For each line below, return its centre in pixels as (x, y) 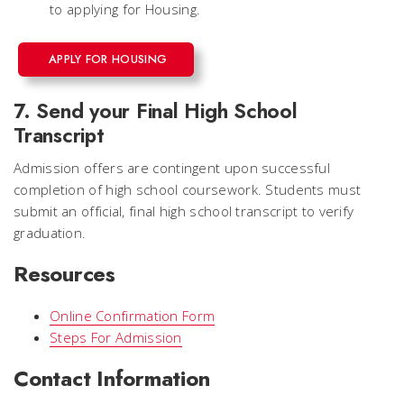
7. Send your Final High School (156, 111)
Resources (64, 274)
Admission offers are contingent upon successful (172, 168)
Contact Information (112, 378)
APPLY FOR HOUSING (108, 59)
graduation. (50, 233)
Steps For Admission (116, 337)
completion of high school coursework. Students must (188, 189)
